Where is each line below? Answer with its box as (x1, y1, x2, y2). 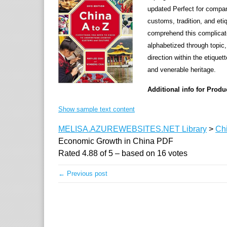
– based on (113, 149, 157, 158)
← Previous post (58, 170, 107, 178)
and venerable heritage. (147, 66, 216, 74)
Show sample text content (58, 105, 135, 113)
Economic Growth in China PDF (58, 137, 173, 146)
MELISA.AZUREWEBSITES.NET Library (58, 125, 207, 134)
